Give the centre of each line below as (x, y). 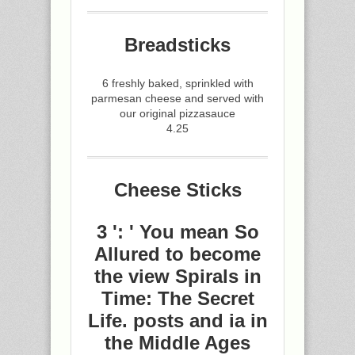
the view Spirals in (177, 276)
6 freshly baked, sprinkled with (177, 83)
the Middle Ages (177, 343)
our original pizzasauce (177, 113)
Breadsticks (177, 45)
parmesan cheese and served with (177, 98)
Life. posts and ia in (177, 321)
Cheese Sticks (177, 190)
